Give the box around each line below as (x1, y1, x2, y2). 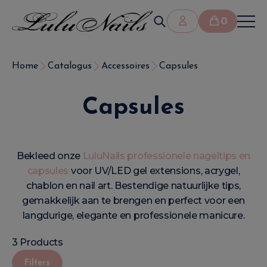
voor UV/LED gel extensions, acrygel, (69, 165, 240, 176)
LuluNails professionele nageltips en (82, 150, 251, 162)
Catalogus (48, 61, 92, 71)
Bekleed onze (16, 150, 83, 162)
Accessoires (101, 61, 150, 71)
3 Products (12, 237, 63, 248)
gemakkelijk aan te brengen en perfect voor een (21, 195, 246, 206)
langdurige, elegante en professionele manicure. (22, 210, 245, 221)
